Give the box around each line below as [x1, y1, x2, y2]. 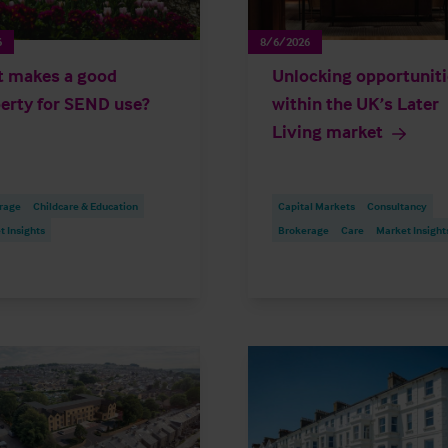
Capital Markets [278, 199, 355, 214]
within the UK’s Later [272, 92, 439, 116]
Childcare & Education [33, 199, 138, 214]
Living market [272, 120, 383, 144]
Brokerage [278, 223, 329, 238]
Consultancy [367, 199, 427, 214]
